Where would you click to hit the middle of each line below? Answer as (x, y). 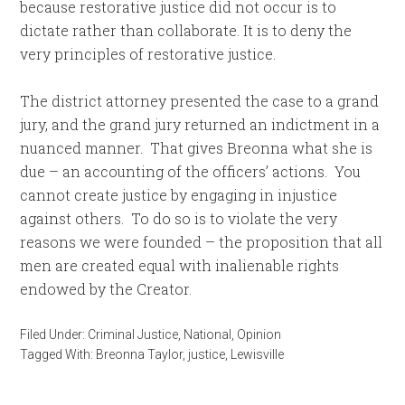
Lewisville (258, 354)
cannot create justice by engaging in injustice (179, 195)
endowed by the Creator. (106, 289)
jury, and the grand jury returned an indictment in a (200, 124)
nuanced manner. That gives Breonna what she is (197, 148)
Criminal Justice (133, 334)
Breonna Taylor (140, 354)
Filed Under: (54, 334)
